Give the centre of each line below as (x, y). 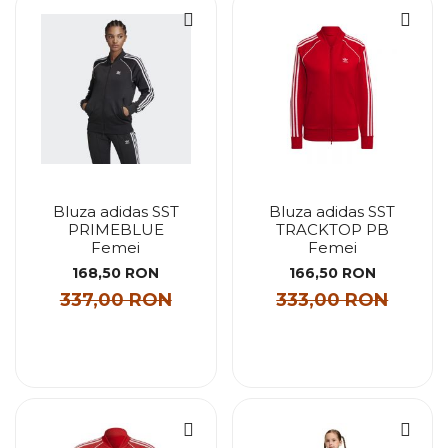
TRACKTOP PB (332, 229)
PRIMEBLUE (115, 229)
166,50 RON (332, 272)
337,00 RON (115, 299)
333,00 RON (332, 299)
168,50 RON (116, 272)
